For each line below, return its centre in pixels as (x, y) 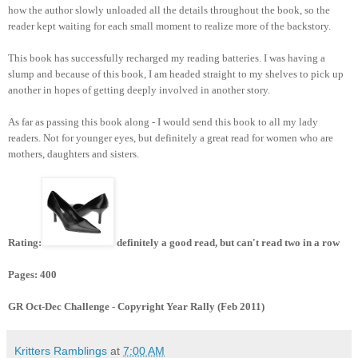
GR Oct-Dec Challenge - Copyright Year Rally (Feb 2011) (136, 307)
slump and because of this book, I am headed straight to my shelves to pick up (176, 74)
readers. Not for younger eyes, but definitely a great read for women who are (171, 138)
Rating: (25, 243)
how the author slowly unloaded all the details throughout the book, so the (169, 10)
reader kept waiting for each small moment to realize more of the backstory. (169, 26)
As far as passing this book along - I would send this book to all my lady (163, 122)
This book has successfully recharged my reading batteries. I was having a (167, 58)
